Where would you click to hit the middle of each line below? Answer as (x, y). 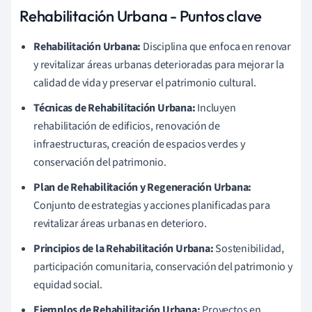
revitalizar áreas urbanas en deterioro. (120, 223)
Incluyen (216, 108)
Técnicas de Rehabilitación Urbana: (115, 108)
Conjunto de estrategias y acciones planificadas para (152, 205)
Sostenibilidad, (249, 248)
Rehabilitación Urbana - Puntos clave (141, 16)
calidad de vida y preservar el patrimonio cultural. (145, 83)
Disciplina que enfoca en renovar (216, 46)
